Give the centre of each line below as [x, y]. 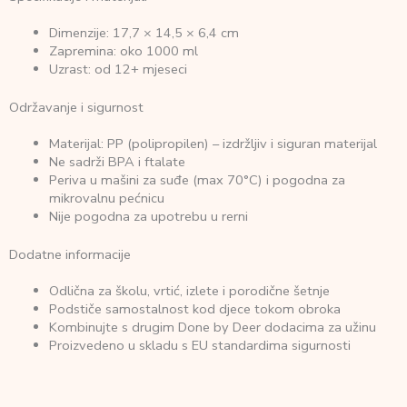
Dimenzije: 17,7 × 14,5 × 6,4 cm [144, 33]
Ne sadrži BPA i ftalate [117, 162]
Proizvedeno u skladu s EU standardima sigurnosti [199, 345]
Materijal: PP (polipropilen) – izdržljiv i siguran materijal [213, 144]
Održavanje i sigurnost [76, 108]
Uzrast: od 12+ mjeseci [118, 69]
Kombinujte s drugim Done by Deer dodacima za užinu [212, 327]
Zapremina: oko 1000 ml [123, 51]
